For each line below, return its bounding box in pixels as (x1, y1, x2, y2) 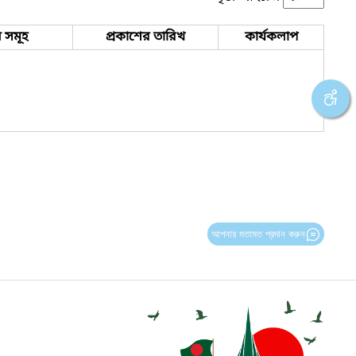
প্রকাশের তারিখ (106, 28, 185, 46)
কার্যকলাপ (244, 28, 298, 46)
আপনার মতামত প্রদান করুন (211, 227, 305, 240)
